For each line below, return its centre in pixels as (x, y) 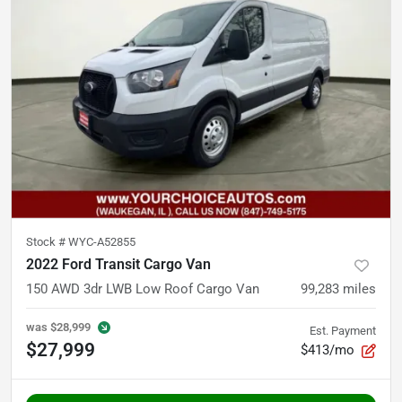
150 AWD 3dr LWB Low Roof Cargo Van (143, 289)
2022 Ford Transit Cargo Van (118, 265)
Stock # (47, 242)
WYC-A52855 (102, 242)
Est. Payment (343, 331)
